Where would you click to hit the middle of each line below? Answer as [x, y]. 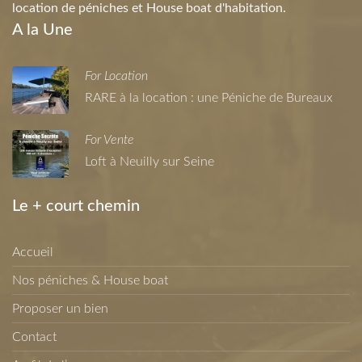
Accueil [33, 252]
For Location [116, 76]
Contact [34, 337]
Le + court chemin [76, 206]
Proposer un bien [60, 308]
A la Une [42, 29]
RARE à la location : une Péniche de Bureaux [209, 97]
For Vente [109, 139]
